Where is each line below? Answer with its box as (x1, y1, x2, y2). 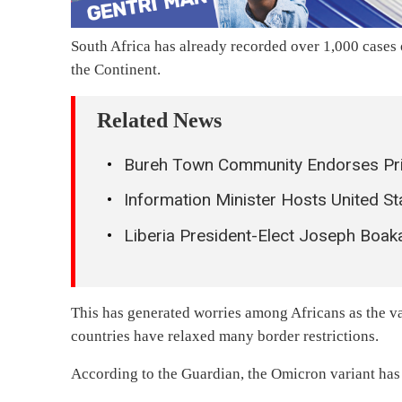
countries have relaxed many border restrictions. (71, 327, 380, 345)
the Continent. (71, 60, 162, 78)
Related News (97, 108, 223, 132)
